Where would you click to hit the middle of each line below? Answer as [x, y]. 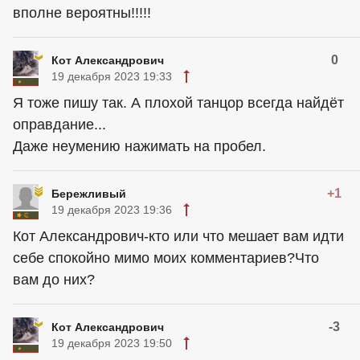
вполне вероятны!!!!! [82, 13]
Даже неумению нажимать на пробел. [139, 147]
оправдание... [59, 125]
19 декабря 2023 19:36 [112, 210]
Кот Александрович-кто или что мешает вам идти [178, 237]
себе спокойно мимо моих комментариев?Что [166, 258]
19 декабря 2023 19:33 [112, 77]
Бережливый [89, 194]
